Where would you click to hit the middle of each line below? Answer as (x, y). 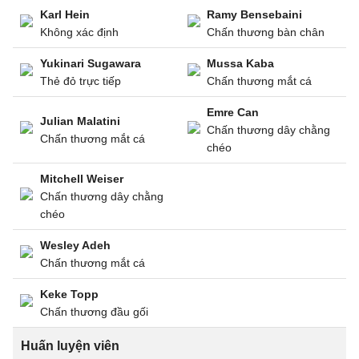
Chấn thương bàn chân (266, 32)
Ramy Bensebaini (254, 14)
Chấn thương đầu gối (94, 312)
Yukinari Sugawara (91, 63)
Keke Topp (69, 294)
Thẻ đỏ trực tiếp (81, 81)
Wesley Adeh (75, 245)
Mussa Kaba (240, 63)
